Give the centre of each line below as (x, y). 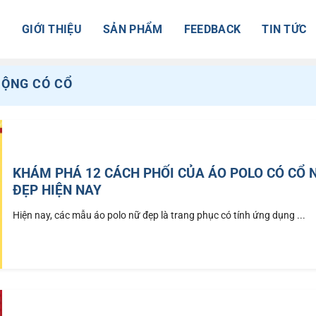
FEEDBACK (212, 29)
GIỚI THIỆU (52, 29)
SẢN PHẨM (133, 29)
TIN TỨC (284, 29)
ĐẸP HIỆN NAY (57, 190)
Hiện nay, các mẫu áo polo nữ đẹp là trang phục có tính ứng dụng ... (159, 215)
